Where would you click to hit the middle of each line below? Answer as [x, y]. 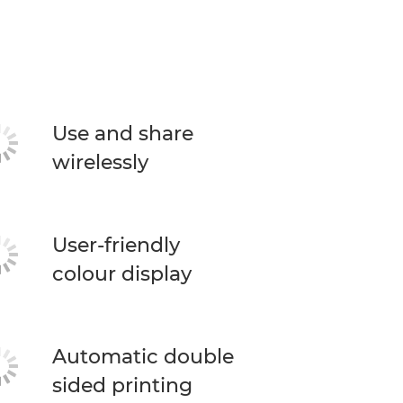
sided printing [122, 385]
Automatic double [143, 357]
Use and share [122, 134]
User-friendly [116, 245]
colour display [121, 274]
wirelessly [100, 162]
